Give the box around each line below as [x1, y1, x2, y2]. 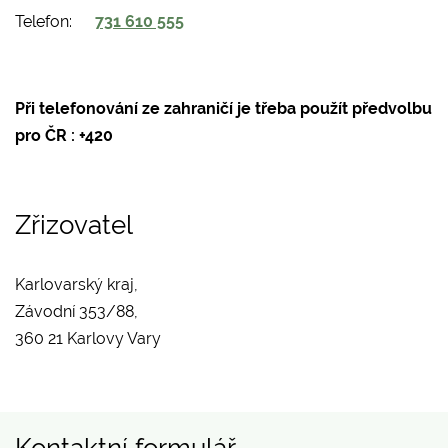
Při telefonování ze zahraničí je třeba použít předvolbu [15, 98, 432, 118]
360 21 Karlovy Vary [15, 328, 161, 348]
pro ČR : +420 [15, 125, 113, 145]
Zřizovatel [15, 209, 133, 240]
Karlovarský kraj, [15, 274, 142, 294]
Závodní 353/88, [15, 301, 142, 321]
